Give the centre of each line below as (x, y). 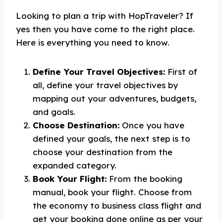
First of (181, 72)
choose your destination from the (103, 152)
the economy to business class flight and (117, 205)
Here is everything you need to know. (93, 42)
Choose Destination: (76, 125)
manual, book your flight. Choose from (112, 192)
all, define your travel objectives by (105, 85)
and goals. (54, 112)
